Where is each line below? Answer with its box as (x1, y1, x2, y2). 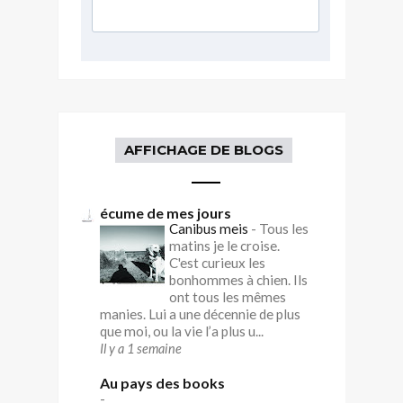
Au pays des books (100, 373, 225, 391)
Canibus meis (169, 219, 251, 237)
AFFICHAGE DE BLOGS (123, 140, 283, 158)
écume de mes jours (100, 203, 231, 221)
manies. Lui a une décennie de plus (100, 305, 300, 322)
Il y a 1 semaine (100, 340, 182, 356)
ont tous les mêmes (169, 288, 286, 305)
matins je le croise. (169, 237, 280, 254)
